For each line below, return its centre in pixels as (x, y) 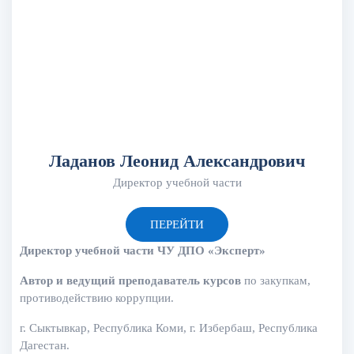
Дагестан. (45, 345)
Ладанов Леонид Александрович (177, 160)
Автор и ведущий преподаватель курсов (130, 280)
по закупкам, (276, 280)
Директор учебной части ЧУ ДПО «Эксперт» (143, 250)
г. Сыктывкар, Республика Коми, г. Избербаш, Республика (169, 328)
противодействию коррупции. (97, 298)
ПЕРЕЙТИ (177, 224)
